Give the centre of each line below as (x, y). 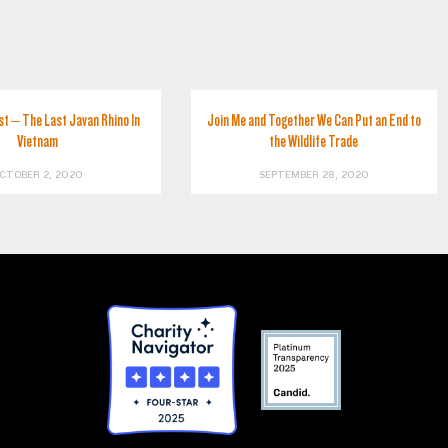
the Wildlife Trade (314, 141)
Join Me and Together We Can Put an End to (313, 120)
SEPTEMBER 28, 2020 (313, 175)
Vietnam (38, 141)
